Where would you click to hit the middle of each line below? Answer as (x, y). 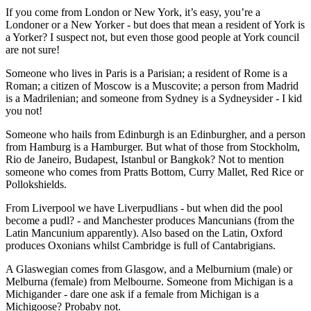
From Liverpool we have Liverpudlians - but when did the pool (144, 208)
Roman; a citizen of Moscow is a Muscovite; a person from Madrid (152, 85)
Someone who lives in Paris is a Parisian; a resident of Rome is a (146, 73)
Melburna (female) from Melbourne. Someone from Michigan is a (149, 281)
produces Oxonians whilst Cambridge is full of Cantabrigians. (141, 245)
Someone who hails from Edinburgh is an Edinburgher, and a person (155, 134)
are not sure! (33, 49)
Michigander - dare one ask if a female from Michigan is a (132, 294)
